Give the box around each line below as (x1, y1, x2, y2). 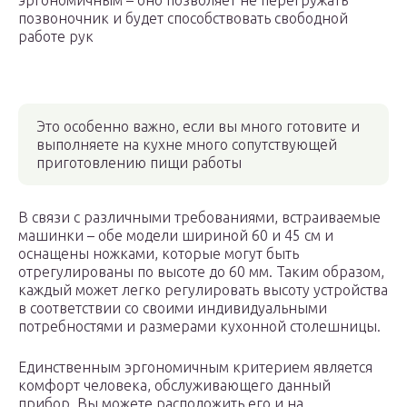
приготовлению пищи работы (36, 154, 242, 172)
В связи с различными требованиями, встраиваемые (18, 209, 381, 226)
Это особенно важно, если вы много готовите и (36, 118, 360, 135)
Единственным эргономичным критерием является (18, 359, 372, 376)
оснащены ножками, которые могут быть (18, 245, 299, 263)
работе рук (18, 28, 94, 45)
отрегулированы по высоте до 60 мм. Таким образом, (18, 263, 384, 281)
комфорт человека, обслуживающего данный (18, 377, 331, 394)
